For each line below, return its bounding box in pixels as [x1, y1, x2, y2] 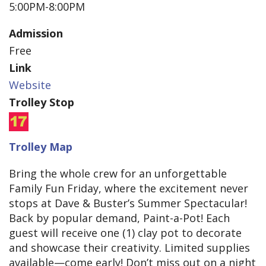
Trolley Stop [9, 95, 74, 110]
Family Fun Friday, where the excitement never [9, 181, 248, 196]
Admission [9, 26, 63, 41]
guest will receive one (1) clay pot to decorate [9, 226, 242, 240]
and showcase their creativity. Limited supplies [9, 240, 250, 255]
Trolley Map [9, 140, 72, 154]
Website [9, 78, 51, 93]
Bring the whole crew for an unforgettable [9, 166, 227, 181]
